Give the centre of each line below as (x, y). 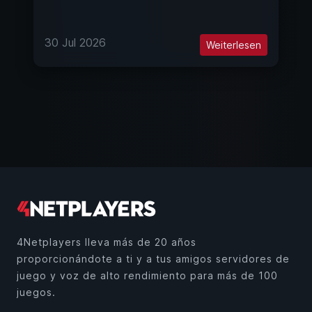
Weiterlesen (234, 45)
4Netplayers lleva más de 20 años (107, 242)
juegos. (36, 292)
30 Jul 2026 (75, 43)
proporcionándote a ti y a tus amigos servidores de (153, 259)
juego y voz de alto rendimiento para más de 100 (147, 276)
